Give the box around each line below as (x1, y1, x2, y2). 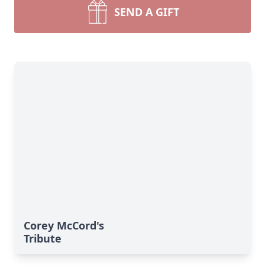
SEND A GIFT (114, 5, 179, 19)
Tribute (24, 231, 62, 245)
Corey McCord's (24, 218, 104, 232)
